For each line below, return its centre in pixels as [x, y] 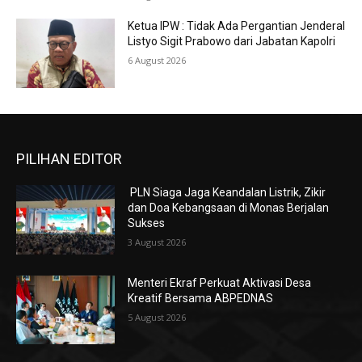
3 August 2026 [157, 242]
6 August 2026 [157, 61]
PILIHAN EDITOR [69, 159]
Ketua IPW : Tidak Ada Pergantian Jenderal [237, 26]
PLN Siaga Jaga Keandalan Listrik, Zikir [227, 193]
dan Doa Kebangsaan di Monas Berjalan [229, 208]
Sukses [147, 223]
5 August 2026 [157, 317]
